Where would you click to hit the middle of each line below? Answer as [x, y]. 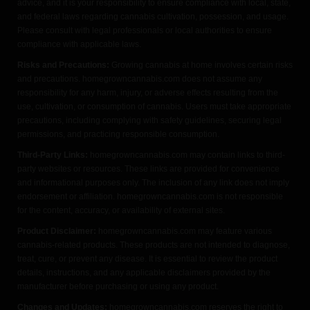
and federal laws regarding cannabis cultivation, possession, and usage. [153, 16]
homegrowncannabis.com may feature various [185, 231]
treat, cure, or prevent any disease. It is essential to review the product [147, 258]
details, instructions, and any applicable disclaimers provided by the [144, 272]
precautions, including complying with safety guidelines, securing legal [149, 120]
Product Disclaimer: [57, 231]
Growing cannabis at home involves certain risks [202, 65]
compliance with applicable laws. [79, 44]
